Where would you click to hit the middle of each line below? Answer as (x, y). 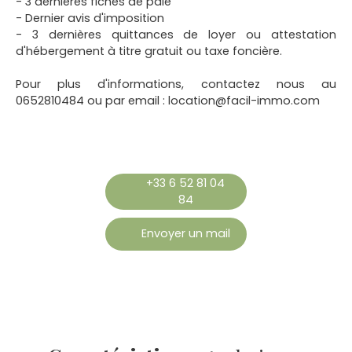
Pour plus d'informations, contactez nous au (176, 84)
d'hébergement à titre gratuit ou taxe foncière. (149, 51)
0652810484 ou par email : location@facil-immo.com (168, 100)
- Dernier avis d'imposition (90, 18)
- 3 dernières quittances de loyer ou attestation (176, 34)
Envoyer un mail (185, 234)
